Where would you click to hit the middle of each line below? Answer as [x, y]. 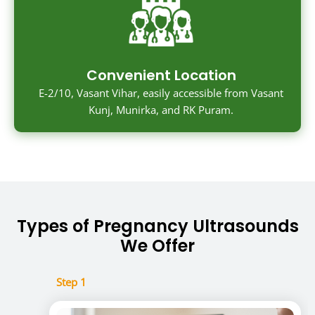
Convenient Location [161, 76]
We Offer [157, 246]
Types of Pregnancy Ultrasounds [157, 226]
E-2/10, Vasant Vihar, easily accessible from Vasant [161, 93]
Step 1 [71, 282]
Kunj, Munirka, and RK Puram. [161, 110]
